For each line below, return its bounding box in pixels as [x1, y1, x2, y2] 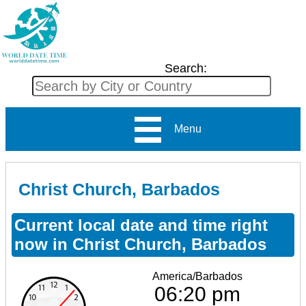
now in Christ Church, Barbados [14, 234, 266, 253]
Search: [164, 61, 207, 75]
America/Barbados [152, 270, 242, 282]
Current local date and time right [14, 215, 268, 234]
